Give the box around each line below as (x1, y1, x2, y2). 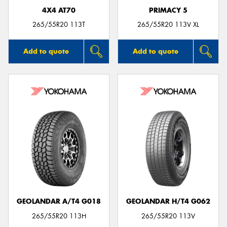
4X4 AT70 (42, 6, 75, 15)
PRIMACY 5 (149, 6, 187, 15)
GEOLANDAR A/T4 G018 (17, 197, 101, 206)
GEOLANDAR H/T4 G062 (126, 197, 210, 206)
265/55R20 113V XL (137, 20, 199, 29)
